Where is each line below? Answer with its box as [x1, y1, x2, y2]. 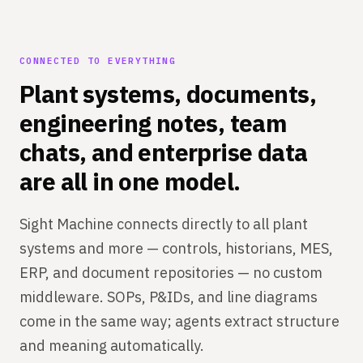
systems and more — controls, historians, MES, [19, 239, 333, 258]
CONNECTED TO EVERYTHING [19, 55, 177, 66]
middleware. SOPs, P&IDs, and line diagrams [19, 288, 318, 306]
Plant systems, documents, [19, 78, 316, 109]
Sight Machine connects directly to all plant [19, 215, 308, 233]
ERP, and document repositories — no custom [19, 263, 322, 282]
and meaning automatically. [19, 336, 204, 355]
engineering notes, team [19, 107, 288, 139]
